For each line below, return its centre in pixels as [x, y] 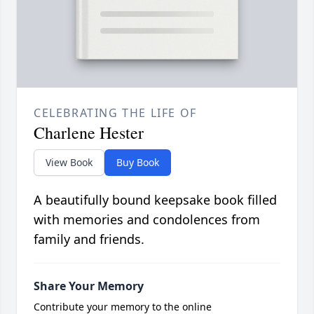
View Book [69, 163]
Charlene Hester [89, 133]
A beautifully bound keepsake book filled [155, 200]
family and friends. [89, 239]
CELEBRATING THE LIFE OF [115, 113]
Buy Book [138, 163]
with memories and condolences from [147, 220]
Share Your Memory [89, 286]
